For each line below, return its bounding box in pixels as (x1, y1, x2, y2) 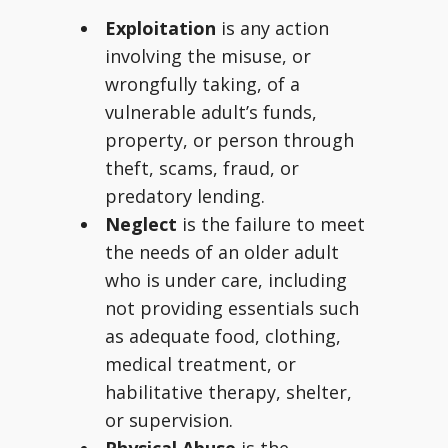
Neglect (105, 212, 177, 236)
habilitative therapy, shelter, (105, 380, 352, 404)
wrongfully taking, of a (105, 72, 300, 96)
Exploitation (105, 16, 216, 40)
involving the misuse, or (105, 44, 311, 68)
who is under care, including (105, 268, 347, 292)
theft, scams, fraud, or (105, 156, 299, 180)
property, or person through (105, 128, 354, 152)
